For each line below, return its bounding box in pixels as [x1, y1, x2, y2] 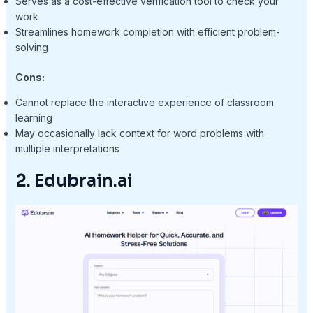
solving [15, 41, 48, 53]
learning [15, 111, 52, 124]
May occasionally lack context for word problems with [15, 126, 264, 139]
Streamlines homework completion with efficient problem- [15, 25, 280, 38]
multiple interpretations [15, 142, 119, 154]
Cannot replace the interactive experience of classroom [15, 96, 274, 108]
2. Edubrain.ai [15, 170, 133, 191]
